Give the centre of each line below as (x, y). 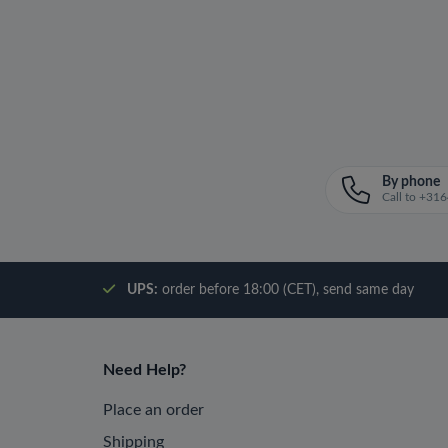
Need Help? (144, 370)
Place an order (153, 410)
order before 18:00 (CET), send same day (286, 290)
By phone (410, 182)
